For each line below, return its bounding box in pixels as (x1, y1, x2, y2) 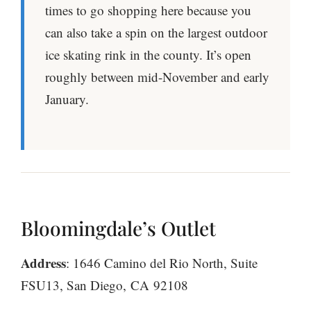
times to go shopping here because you (45, 1, 251, 19)
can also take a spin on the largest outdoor (45, 24, 267, 42)
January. (45, 90, 89, 108)
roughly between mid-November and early (45, 68, 269, 86)
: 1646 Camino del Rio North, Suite (66, 254, 258, 272)
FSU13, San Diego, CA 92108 (21, 276, 188, 294)
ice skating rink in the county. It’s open (45, 46, 251, 64)
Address (21, 253, 66, 273)
